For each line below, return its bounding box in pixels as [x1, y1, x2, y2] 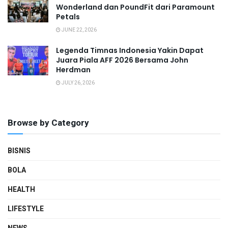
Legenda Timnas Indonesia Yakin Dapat [56, 45, 204, 56]
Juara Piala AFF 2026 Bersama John [56, 55, 188, 66]
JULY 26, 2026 [61, 79, 95, 87]
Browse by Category [8, 117, 89, 130]
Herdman [56, 65, 91, 75]
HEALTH [8, 184, 35, 195]
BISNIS [8, 146, 31, 157]
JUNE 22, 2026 [61, 26, 97, 34]
